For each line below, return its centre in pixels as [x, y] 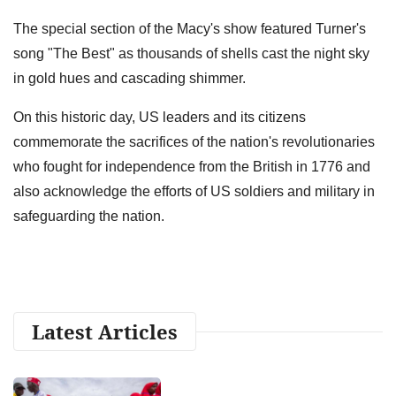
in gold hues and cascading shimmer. [129, 78]
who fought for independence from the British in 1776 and [192, 166]
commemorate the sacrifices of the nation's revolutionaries [194, 141]
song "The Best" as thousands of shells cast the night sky [191, 53]
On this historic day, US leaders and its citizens [160, 117]
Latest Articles [105, 331]
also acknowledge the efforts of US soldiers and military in [194, 191]
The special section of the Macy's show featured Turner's [190, 28]
